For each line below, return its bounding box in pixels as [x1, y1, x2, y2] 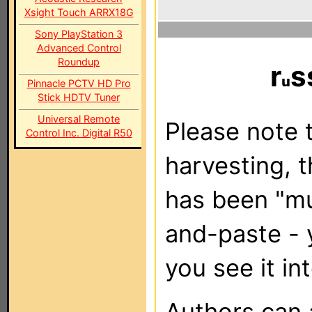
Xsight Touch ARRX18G [24, 6, 134, 18]
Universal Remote [38, 113, 120, 125]
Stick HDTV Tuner [38, 91, 120, 103]
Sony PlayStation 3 [35, 28, 123, 40]
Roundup [58, 56, 100, 68]
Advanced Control [36, 42, 121, 54]
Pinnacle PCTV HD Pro [26, 77, 131, 89]
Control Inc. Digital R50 [25, 127, 132, 139]
